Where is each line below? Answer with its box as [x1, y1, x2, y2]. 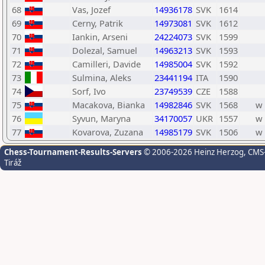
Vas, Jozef [72, 4, 111, 15]
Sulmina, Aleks [72, 72, 131, 83]
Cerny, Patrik [72, 17, 123, 29]
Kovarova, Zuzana [72, 126, 143, 138]
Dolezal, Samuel [72, 44, 137, 56]
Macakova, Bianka [72, 99, 145, 111]
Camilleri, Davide [72, 58, 141, 70]
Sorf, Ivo [72, 85, 106, 97]
